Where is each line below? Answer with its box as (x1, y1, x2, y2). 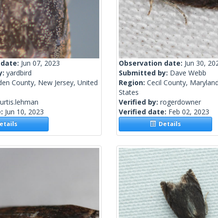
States (119, 88, 139, 97)
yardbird (6, 68, 32, 78)
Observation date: (119, 58, 184, 68)
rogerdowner (160, 97, 201, 107)
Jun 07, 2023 (21, 58, 60, 68)
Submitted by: (119, 68, 170, 78)
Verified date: (119, 107, 168, 117)
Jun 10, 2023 (5, 107, 44, 117)
